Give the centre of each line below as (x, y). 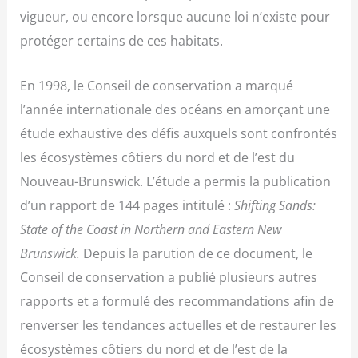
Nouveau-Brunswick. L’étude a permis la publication (176, 181)
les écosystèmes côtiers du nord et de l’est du (158, 157)
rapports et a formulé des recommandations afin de (177, 301)
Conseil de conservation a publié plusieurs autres (169, 277)
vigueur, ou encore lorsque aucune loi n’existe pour (175, 17)
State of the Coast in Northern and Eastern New (151, 229)
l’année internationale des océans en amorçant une (175, 109)
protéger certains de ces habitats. (122, 41)
